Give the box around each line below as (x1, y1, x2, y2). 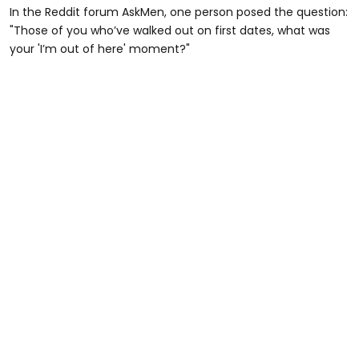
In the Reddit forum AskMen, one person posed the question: (10, 4, 348, 21)
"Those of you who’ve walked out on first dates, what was (10, 22, 330, 39)
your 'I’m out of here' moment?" (10, 41, 190, 58)
